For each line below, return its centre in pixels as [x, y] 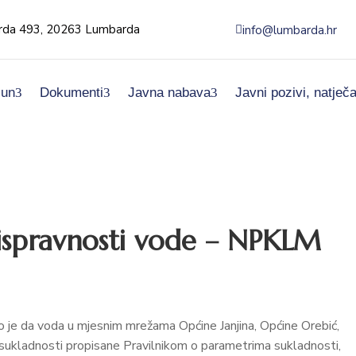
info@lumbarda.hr [290, 30]
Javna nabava [169, 93]
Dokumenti [72, 93]
